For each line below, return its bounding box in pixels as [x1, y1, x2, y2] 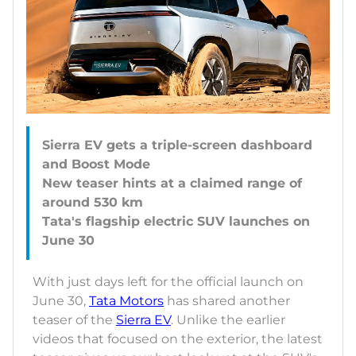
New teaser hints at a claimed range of [42, 176, 302, 192]
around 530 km [42, 195, 143, 211]
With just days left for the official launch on [33, 274, 304, 290]
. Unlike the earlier [171, 312, 285, 328]
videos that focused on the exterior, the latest [33, 331, 323, 347]
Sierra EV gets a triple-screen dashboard [42, 137, 312, 153]
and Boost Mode [42, 157, 150, 172]
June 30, [33, 293, 89, 309]
